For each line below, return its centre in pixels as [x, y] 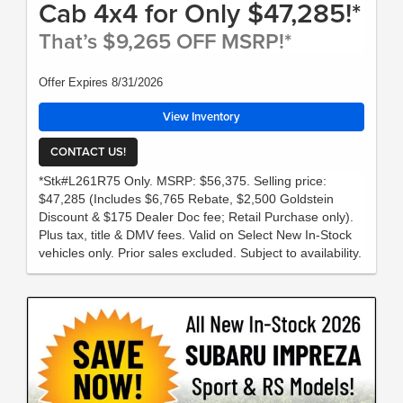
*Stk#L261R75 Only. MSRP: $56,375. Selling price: [183, 181]
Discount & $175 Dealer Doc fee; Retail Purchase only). [196, 217]
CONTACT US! [88, 151]
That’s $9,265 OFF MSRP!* [165, 41]
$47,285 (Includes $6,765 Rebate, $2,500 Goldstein [186, 199]
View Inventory [201, 117]
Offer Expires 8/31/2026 [101, 83]
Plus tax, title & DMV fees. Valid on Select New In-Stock [195, 235]
